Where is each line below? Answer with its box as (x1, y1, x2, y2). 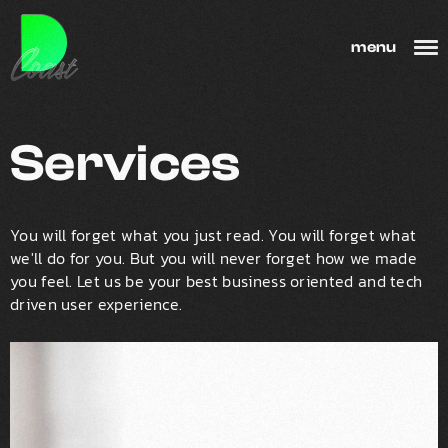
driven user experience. (10, 292, 183, 316)
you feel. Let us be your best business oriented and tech (10, 269, 423, 293)
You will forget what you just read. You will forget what (10, 223, 417, 247)
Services (10, 134, 241, 194)
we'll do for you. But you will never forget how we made (10, 246, 418, 270)
